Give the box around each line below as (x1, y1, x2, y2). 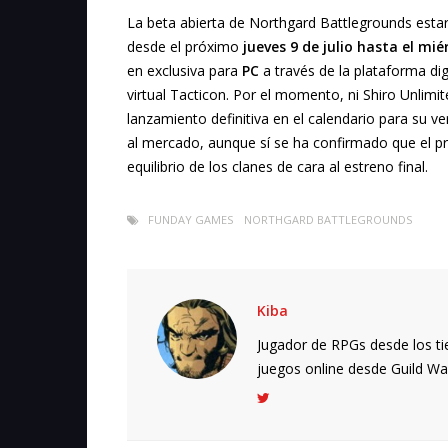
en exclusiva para (127, 61, 242, 81)
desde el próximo (127, 37, 243, 57)
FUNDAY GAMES (148, 212, 233, 228)
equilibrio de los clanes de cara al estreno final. (127, 157, 428, 177)
